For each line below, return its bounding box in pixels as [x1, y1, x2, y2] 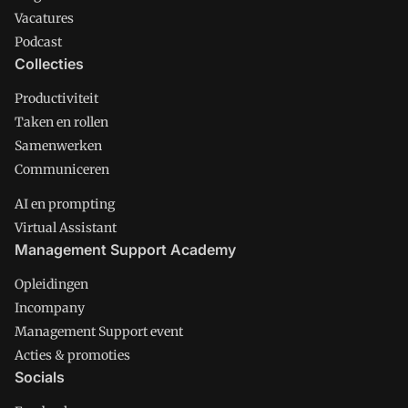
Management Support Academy [15, 240, 236, 259]
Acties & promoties [15, 347, 130, 363]
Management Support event [15, 323, 183, 340]
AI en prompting [15, 196, 115, 212]
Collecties [15, 55, 84, 73]
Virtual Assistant [15, 219, 117, 236]
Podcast [15, 34, 62, 50]
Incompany [15, 300, 85, 316]
